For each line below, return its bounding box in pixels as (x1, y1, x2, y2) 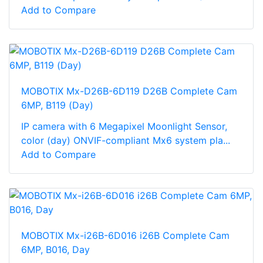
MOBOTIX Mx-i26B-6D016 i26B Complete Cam (21, 230, 230, 242)
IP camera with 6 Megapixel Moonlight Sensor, (21, 120, 227, 133)
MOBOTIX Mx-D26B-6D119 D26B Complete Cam (21, 85, 237, 97)
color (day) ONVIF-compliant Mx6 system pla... (21, 134, 230, 147)
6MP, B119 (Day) (21, 99, 93, 112)
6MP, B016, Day (21, 244, 90, 256)
